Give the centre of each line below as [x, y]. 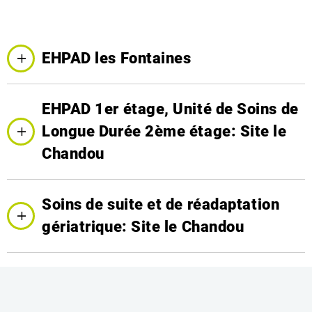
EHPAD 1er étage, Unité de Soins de [170, 109]
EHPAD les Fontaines [117, 58]
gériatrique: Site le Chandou [143, 227]
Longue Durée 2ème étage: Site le [164, 131]
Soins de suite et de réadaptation [161, 204]
